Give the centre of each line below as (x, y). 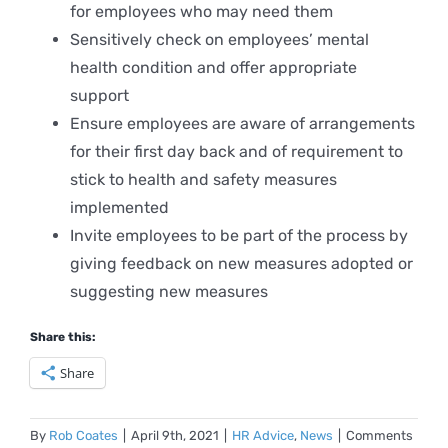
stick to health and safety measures (203, 179)
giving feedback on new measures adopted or (241, 263)
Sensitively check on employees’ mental (219, 39)
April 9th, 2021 (175, 435)
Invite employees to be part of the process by (239, 235)
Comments (379, 435)
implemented (119, 207)
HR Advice (263, 435)
